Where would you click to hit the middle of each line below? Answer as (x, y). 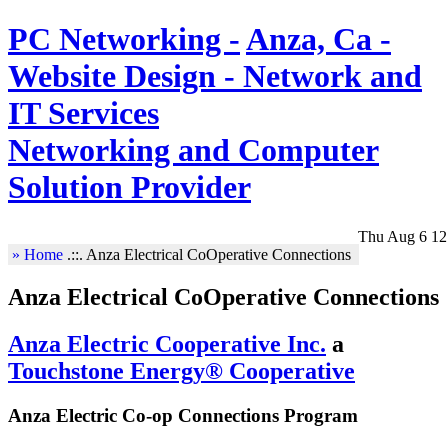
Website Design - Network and (215, 76)
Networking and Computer (193, 150)
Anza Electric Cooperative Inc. (167, 343)
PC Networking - (124, 39)
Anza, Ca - (318, 39)
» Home (37, 254)
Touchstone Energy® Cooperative (181, 370)
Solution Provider (129, 187)
